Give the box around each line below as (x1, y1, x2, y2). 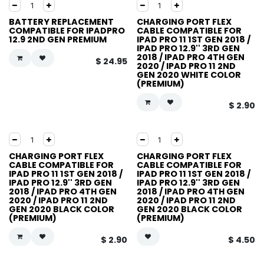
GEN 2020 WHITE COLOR (136, 69, 241, 81)
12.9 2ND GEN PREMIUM (9, 34, 107, 45)
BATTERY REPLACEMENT (9, 16, 114, 28)
